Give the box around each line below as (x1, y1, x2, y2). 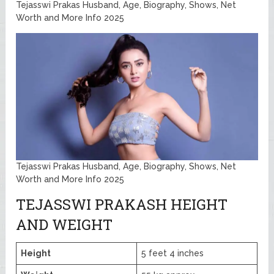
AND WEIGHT (16, 214, 113, 234)
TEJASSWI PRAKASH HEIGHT (16, 194, 228, 214)
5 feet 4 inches (141, 248, 204, 258)
